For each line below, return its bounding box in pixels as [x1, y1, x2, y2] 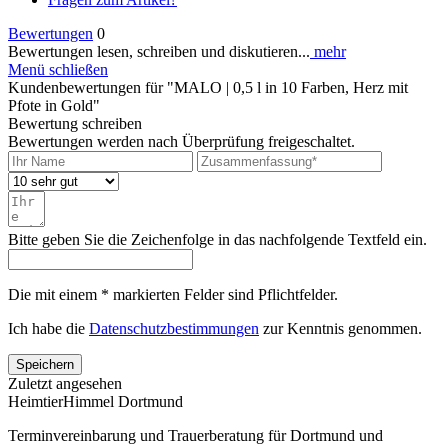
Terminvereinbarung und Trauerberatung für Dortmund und [8, 426, 383, 444]
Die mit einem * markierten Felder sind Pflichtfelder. [8, 285, 338, 303]
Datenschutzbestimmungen [89, 319, 259, 337]
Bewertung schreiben [8, 114, 142, 132]
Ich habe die [8, 319, 89, 337]
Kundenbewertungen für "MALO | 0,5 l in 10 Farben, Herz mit [8, 78, 408, 96]
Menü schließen [8, 60, 108, 78]
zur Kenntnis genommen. [259, 319, 422, 337]
